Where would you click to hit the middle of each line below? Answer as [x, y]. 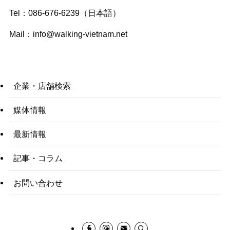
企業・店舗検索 [42, 85]
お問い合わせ [38, 183]
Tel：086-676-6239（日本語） [65, 13]
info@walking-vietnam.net [80, 34]
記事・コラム [38, 158]
